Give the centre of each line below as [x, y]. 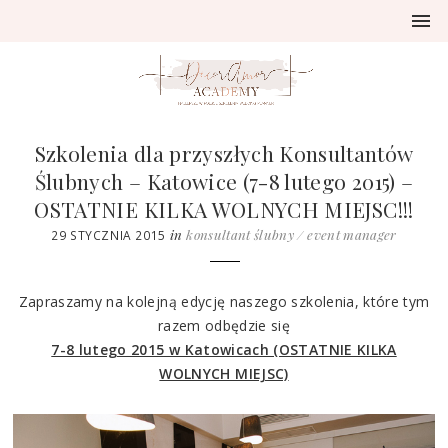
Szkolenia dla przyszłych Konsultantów [224, 152]
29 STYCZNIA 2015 [108, 234]
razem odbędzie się [224, 325]
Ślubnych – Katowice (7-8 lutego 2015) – [224, 180]
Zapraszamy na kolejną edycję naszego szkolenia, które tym [224, 301]
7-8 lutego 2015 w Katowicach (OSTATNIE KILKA [224, 349]
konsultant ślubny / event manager [291, 234]
